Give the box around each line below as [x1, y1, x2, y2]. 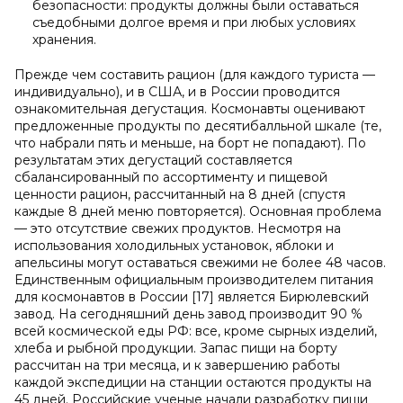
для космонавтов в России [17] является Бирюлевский [14, 289, 369, 305]
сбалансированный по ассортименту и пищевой [14, 169, 327, 185]
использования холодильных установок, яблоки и [14, 237, 334, 254]
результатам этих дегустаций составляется [14, 152, 292, 168]
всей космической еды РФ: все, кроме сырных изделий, [14, 323, 377, 339]
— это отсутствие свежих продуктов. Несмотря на [14, 220, 341, 237]
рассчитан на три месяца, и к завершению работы [14, 357, 340, 373]
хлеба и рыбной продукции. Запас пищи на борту [14, 340, 337, 356]
